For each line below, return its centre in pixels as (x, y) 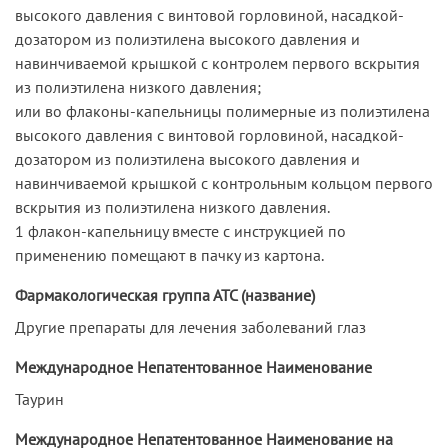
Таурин (39, 398)
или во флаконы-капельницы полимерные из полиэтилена (222, 110)
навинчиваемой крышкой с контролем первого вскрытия (217, 62)
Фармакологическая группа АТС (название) (165, 294)
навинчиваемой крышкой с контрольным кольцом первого (224, 182)
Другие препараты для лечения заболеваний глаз (190, 326)
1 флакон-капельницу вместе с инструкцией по (180, 230)
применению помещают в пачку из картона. (169, 254)
